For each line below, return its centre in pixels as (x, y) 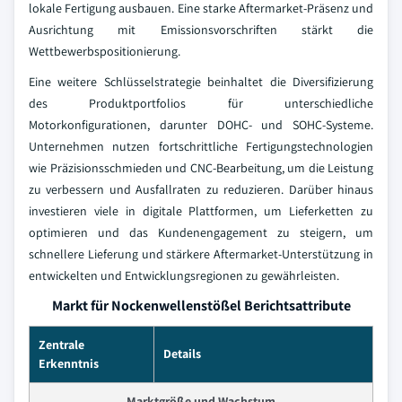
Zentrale (61, 345)
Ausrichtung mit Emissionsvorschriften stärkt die (201, 30)
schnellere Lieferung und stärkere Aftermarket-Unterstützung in (201, 254)
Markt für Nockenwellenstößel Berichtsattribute (201, 306)
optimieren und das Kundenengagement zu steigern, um (201, 232)
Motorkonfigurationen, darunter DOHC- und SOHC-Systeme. (201, 125)
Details (182, 354)
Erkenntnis (69, 363)
